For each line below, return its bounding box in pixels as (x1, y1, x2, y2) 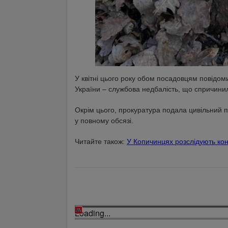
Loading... (75, 207, 110, 219)
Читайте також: (75, 137, 127, 146)
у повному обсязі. (75, 116, 133, 125)
